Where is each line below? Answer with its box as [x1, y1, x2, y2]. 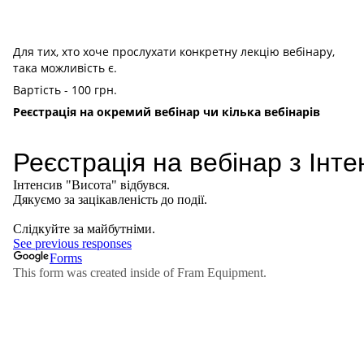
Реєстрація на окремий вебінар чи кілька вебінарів [13, 103, 320, 119]
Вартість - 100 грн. [13, 81, 120, 97]
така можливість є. [13, 59, 117, 76]
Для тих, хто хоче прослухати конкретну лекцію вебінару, [13, 43, 335, 59]
